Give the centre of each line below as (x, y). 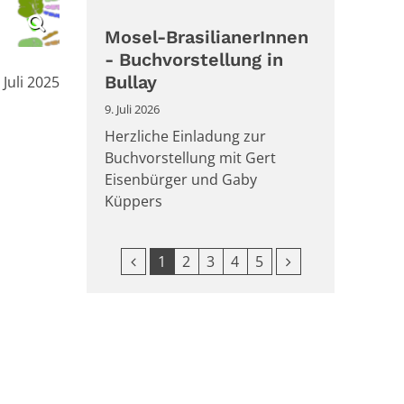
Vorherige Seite (182, 260)
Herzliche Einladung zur (185, 136)
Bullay (131, 82)
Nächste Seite (331, 260)
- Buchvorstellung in (194, 59)
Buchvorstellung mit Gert (190, 157)
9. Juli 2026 (132, 109)
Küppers (133, 201)
